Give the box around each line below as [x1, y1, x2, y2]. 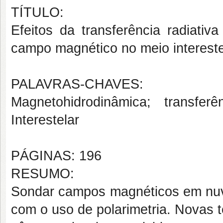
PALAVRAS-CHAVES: [11, 77, 143, 92]
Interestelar [11, 112, 79, 127]
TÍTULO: [11, 5, 64, 20]
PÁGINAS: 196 [11, 148, 102, 163]
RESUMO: [11, 166, 74, 181]
